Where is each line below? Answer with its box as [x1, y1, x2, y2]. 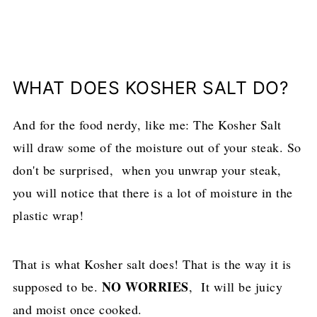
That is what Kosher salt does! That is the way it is [12, 255, 292, 272]
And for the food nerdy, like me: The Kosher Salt [12, 115, 282, 133]
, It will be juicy [188, 277, 283, 295]
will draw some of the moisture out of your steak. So [12, 138, 301, 156]
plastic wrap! [12, 206, 84, 224]
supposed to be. [12, 277, 102, 295]
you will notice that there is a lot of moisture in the [12, 183, 293, 201]
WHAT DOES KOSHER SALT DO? [12, 76, 289, 98]
